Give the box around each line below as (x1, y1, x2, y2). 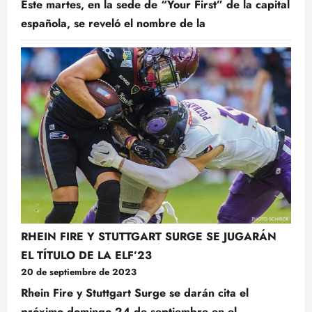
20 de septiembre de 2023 (21, 265, 136, 279)
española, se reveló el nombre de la (21, 15, 205, 31)
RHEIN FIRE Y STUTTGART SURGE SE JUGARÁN (21, 228, 276, 245)
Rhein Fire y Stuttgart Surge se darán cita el (21, 285, 249, 302)
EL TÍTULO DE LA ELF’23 (21, 247, 152, 264)
